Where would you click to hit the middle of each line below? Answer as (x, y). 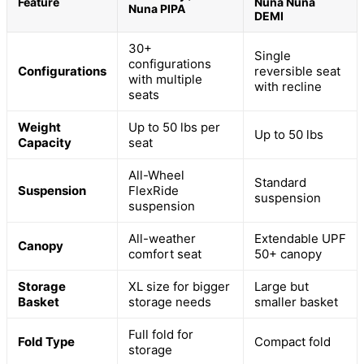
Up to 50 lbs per (174, 127)
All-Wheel (156, 175)
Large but (282, 286)
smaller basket (296, 301)
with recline (288, 86)
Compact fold (292, 341)
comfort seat (165, 253)
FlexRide (154, 190)
